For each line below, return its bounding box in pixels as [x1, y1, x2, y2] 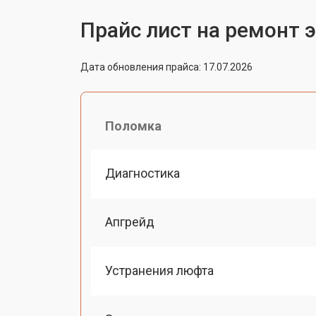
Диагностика [105, 165, 180, 181]
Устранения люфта [105, 263, 214, 278]
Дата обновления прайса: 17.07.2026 [80, 61, 253, 73]
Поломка [105, 118, 162, 133]
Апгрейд [105, 214, 154, 229]
